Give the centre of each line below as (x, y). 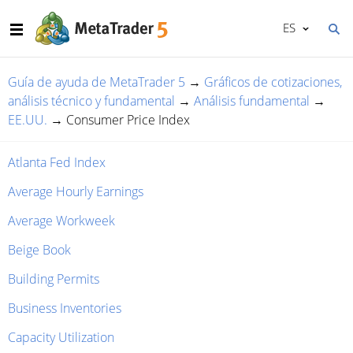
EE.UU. (28, 120)
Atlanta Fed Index (57, 162)
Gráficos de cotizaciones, (273, 82)
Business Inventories (65, 308)
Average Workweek (61, 221)
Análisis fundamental (252, 101)
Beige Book (39, 250)
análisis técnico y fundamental (91, 101)
